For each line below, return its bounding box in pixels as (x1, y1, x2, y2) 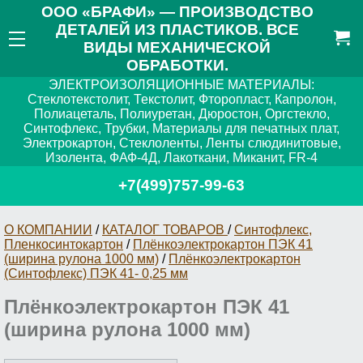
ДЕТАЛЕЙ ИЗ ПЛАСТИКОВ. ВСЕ (55, 20, 299, 38)
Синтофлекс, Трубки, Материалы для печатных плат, (23, 122, 340, 136)
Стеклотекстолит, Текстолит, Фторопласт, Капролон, (27, 92, 336, 107)
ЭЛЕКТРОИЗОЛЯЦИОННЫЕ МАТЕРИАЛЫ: (49, 78, 314, 92)
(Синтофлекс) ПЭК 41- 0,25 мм (4, 266, 188, 280)
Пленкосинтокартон (4, 237, 123, 251)
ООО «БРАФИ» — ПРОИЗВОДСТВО (41, 2, 314, 20)
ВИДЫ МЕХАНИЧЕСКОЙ (83, 38, 271, 56)
